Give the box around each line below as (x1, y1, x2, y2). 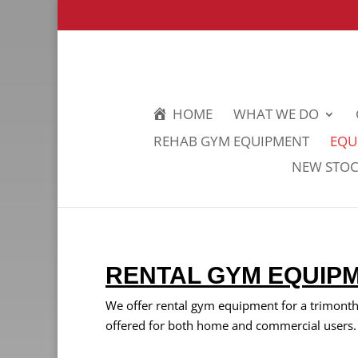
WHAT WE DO (233, 105, 319, 124)
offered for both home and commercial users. (105, 317, 356, 333)
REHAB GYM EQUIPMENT (153, 131, 309, 150)
